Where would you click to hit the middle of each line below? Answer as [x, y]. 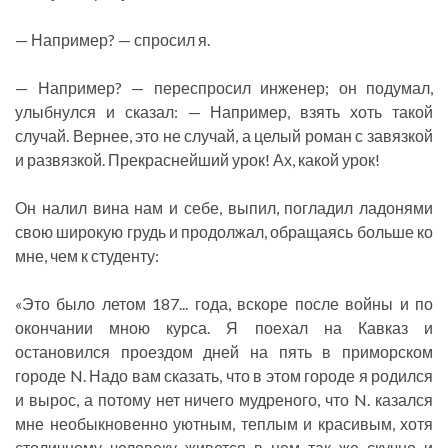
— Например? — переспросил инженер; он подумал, [224, 88]
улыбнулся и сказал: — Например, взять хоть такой [224, 112]
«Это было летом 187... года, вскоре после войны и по [224, 304]
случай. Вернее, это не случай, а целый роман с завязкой [224, 136]
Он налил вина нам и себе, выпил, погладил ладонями [224, 208]
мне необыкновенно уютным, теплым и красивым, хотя [224, 424]
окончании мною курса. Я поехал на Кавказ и [224, 328]
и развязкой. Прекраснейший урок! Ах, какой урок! [197, 160]
